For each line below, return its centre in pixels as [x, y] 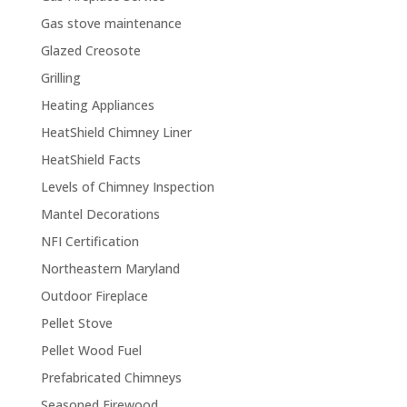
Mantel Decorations [100, 214]
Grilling [60, 78]
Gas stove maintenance [111, 23]
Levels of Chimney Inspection [127, 187]
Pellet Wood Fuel [91, 350]
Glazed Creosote [90, 50]
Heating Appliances [97, 105]
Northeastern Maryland [110, 268]
